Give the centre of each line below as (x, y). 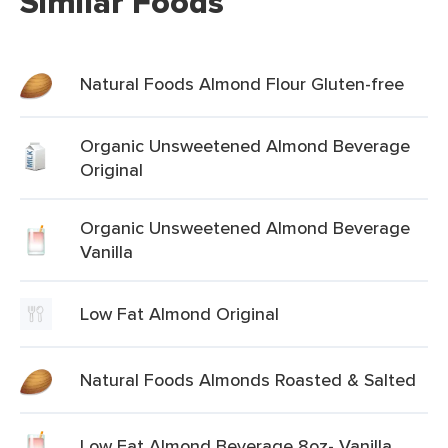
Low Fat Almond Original (179, 313)
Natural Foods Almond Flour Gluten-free (242, 83)
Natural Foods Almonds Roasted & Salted (248, 379)
